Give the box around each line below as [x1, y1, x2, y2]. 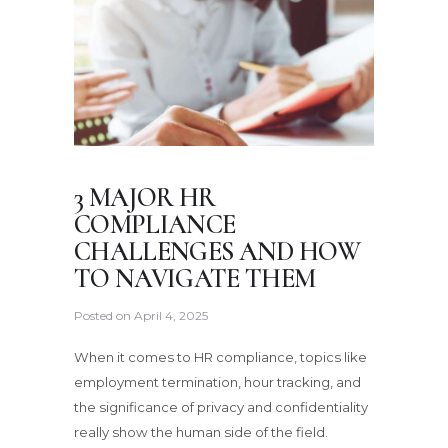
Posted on [74, 308, 134, 324]
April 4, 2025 [134, 308, 208, 324]
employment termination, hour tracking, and [74, 373, 361, 390]
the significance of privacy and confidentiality [74, 398, 368, 415]
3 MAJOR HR [74, 181, 216, 214]
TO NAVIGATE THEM [74, 262, 316, 295]
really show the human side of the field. [74, 423, 328, 440]
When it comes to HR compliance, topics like [74, 348, 367, 365]
